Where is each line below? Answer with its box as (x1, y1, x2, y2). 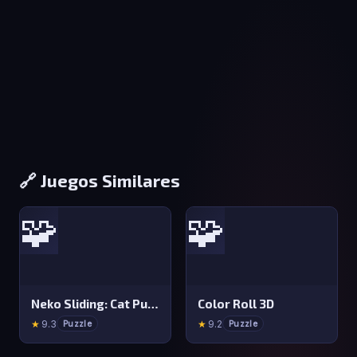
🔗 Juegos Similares (19, 169, 180, 190)
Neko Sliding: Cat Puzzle (147, 296, 159, 311)
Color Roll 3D (198, 296, 275, 311)
